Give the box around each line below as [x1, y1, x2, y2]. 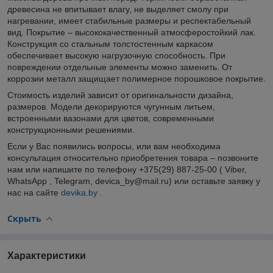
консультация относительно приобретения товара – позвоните [7, 152, 258, 163]
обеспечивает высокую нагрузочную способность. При [7, 50, 225, 60]
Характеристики [7, 250, 86, 261]
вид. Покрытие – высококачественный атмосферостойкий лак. [7, 27, 256, 37]
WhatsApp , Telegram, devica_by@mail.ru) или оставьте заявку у [7, 175, 260, 186]
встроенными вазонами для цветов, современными [7, 113, 214, 123]
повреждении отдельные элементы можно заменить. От [7, 62, 232, 72]
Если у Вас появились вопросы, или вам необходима [7, 141, 221, 151]
